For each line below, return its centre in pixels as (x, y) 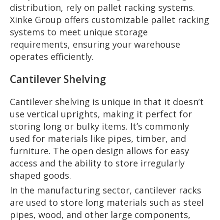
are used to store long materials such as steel (107, 202)
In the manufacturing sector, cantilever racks (106, 190)
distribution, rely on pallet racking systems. (102, 7)
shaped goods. (41, 175)
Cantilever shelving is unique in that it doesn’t (107, 101)
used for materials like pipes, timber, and (98, 138)
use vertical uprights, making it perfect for (101, 114)
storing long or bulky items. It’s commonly (99, 126)
